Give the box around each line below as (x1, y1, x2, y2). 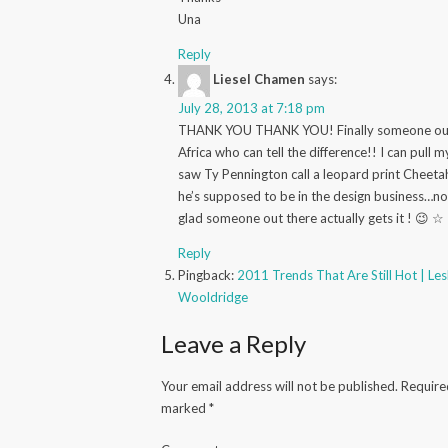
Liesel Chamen (213, 71, 306, 88)
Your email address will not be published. (161, 377, 399, 394)
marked (161, 399, 210, 416)
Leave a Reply (161, 328, 307, 358)
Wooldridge (178, 288, 249, 305)
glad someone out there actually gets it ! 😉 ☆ (178, 209, 445, 226)
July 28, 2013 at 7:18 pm (178, 99, 326, 116)
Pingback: (178, 266, 238, 283)
